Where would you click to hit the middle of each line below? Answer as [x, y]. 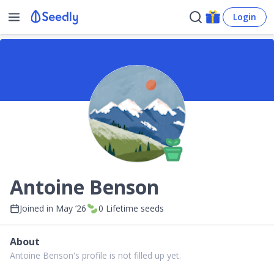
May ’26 [71, 208]
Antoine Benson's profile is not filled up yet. [95, 255]
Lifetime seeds [134, 208]
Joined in [38, 208]
